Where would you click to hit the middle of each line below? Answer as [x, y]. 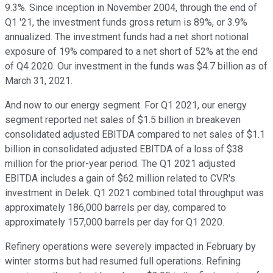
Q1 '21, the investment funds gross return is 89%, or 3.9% [126, 23]
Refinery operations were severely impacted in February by [130, 247]
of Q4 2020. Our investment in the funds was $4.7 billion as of [136, 66]
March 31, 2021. [39, 81]
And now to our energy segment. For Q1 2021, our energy [126, 105]
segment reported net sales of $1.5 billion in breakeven [123, 120]
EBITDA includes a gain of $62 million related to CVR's [120, 179]
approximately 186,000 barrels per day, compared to [115, 208]
